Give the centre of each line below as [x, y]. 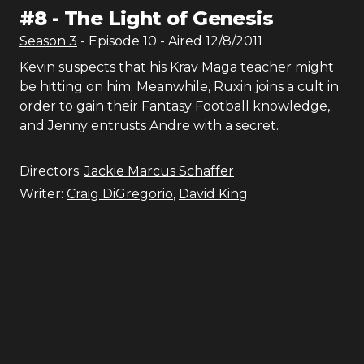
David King [213, 194]
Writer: [41, 194]
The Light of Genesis [169, 18]
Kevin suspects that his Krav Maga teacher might [177, 67]
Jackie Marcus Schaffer [159, 171]
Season [44, 41]
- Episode [112, 41]
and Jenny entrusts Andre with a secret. [149, 126]
